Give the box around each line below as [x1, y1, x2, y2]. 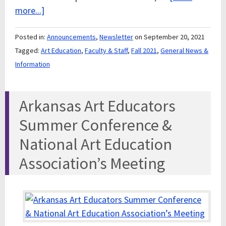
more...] [15, 5, 44, 16]
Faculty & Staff [85, 46, 128, 55]
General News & [160, 46, 208, 55]
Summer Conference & [19, 115, 172, 135]
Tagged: [15, 46, 41, 55]
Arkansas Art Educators [19, 96, 176, 116]
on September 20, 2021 [135, 32, 205, 41]
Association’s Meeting [19, 153, 165, 174]
